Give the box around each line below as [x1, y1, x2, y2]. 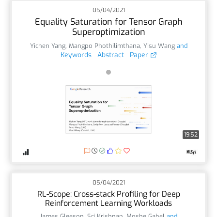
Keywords [60, 50, 92, 60]
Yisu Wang [143, 41, 175, 50]
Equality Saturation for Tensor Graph [34, 15, 183, 28]
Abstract [97, 50, 124, 60]
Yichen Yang [30, 41, 65, 50]
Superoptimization [72, 26, 145, 38]
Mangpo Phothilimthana [68, 41, 140, 50]
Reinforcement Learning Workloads [45, 198, 172, 208]
